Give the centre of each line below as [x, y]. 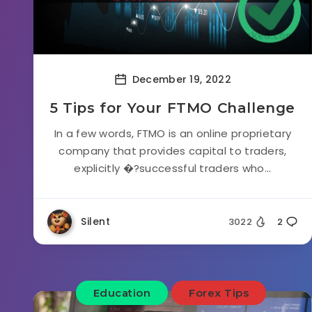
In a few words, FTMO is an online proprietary [173, 133]
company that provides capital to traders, [173, 151]
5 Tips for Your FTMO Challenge [173, 108]
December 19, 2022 [180, 79]
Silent [95, 221]
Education [122, 293]
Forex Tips [219, 293]
